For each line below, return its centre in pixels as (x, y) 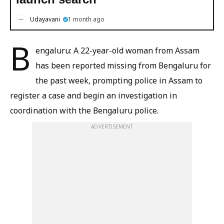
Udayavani (45, 19)
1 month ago (86, 19)
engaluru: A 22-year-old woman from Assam (117, 50)
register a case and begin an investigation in (93, 95)
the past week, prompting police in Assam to (119, 80)
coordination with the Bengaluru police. (84, 110)
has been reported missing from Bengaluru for (123, 65)
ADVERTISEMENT (112, 126)
